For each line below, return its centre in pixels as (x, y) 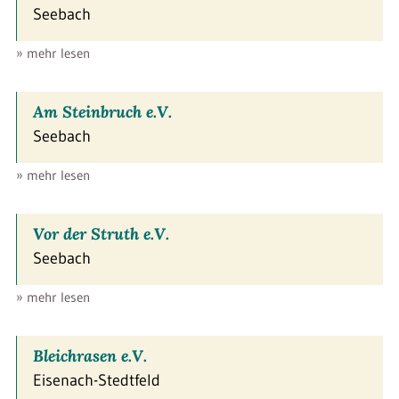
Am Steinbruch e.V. (102, 111)
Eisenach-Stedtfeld (97, 380)
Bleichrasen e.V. (90, 355)
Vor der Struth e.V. (101, 233)
